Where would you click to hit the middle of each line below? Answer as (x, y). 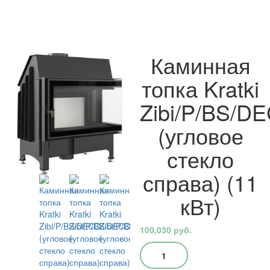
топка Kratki (201, 88)
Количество (165, 247)
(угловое (200, 135)
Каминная (200, 65)
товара (155, 259)
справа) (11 (201, 182)
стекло (201, 159)
